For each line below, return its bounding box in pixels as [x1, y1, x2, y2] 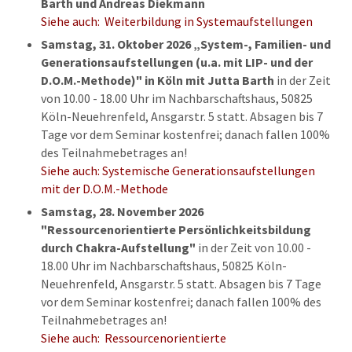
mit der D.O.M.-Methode [40, 180, 168, 196]
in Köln [144, 71, 183, 88]
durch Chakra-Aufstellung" [40, 239, 198, 255]
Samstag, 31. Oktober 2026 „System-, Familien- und [40, 35, 331, 52]
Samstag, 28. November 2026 [40, 203, 203, 219]
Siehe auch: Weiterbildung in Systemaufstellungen [40, 13, 313, 29]
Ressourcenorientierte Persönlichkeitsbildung [46, 221, 311, 237]
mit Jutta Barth [185, 71, 277, 88]
